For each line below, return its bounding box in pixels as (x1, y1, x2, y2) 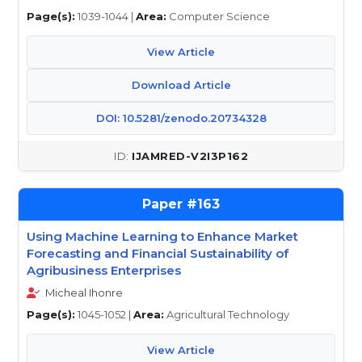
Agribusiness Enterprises (27, 263, 181, 278)
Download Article (131, 78, 231, 91)
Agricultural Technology (164, 308, 289, 321)
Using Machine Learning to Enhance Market (27, 229, 298, 244)
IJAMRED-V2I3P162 (132, 149, 248, 162)
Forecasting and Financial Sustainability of (27, 246, 288, 261)
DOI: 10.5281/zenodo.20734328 (95, 112, 267, 124)
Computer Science (166, 10, 270, 23)
